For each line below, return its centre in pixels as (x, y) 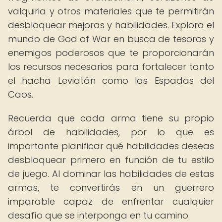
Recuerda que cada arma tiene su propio (111, 118)
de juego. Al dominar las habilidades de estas (111, 174)
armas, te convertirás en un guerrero (111, 188)
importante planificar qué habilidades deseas (111, 146)
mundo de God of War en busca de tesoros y (111, 39)
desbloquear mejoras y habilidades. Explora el (111, 25)
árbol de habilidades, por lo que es (111, 132)
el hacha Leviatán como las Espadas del (111, 81)
